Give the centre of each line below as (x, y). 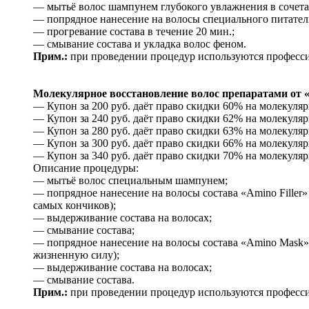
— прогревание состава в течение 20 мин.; (134, 31)
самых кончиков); (74, 205)
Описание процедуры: (86, 168)
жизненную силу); (76, 255)
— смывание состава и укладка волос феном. (140, 43)
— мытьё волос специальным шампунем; (130, 180)
